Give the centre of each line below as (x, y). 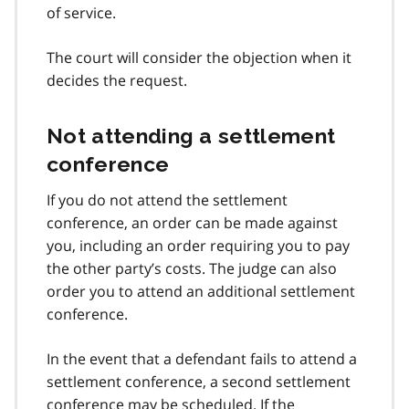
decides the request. (117, 80)
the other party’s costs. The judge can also (192, 268)
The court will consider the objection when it (199, 57)
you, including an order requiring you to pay (198, 245)
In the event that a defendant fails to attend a (202, 358)
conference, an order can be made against (192, 222)
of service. (81, 12)
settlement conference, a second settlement (199, 381)
